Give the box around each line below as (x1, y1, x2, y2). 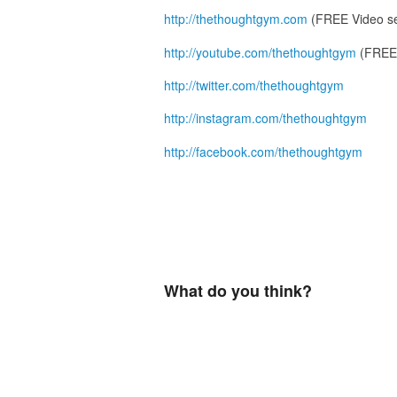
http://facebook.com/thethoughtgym (163, 142, 362, 160)
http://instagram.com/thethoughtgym (163, 109, 367, 128)
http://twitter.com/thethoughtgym (163, 76, 344, 95)
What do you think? (163, 278, 312, 302)
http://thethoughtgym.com (163, 10, 307, 28)
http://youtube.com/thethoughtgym (163, 43, 356, 61)
